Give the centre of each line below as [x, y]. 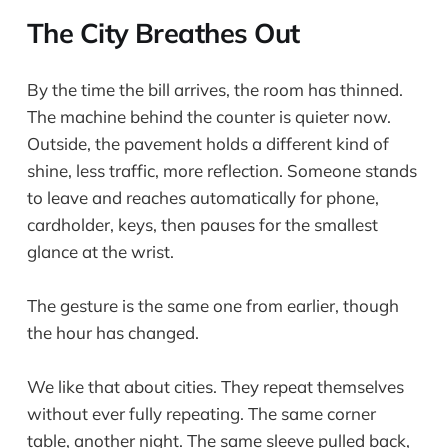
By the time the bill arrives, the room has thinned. [214, 89]
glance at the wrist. [100, 251]
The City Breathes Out [163, 32]
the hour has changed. [112, 333]
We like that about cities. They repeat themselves [215, 387]
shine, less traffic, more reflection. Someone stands [221, 170]
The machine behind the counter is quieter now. [208, 116]
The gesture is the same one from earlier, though [212, 306]
